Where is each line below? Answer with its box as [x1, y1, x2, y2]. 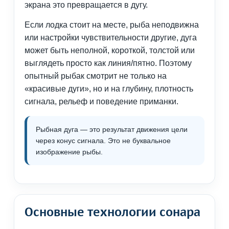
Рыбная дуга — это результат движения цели [36, 125, 188, 134]
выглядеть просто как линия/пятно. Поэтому [25, 59, 192, 68]
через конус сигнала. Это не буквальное [36, 136, 171, 145]
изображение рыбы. [36, 148, 103, 156]
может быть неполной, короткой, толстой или [25, 46, 195, 55]
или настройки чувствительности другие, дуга [25, 33, 197, 42]
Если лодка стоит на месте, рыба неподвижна [25, 20, 199, 30]
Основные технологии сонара [25, 204, 200, 220]
